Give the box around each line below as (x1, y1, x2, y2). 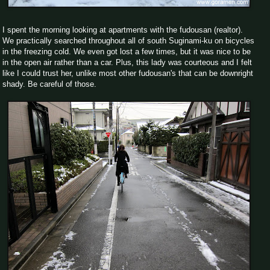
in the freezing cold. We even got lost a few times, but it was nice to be (2, 46, 251, 56)
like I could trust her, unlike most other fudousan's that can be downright (2, 68, 253, 78)
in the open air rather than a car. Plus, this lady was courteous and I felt (2, 57, 252, 67)
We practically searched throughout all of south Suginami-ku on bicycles (2, 36, 254, 45)
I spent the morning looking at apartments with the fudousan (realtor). (2, 25, 243, 34)
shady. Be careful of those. (2, 79, 96, 89)
